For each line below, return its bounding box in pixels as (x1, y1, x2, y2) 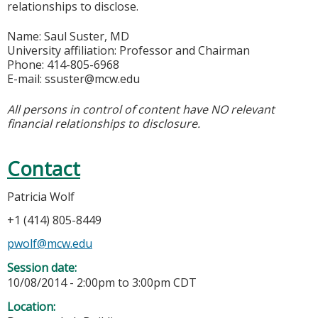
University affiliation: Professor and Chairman (7, 43, 250, 59)
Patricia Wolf (7, 189, 75, 205)
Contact (7, 155, 80, 182)
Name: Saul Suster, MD (7, 28, 129, 45)
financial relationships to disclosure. (7, 115, 200, 131)
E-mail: (7, 71, 45, 87)
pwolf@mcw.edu (7, 236, 92, 252)
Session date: (7, 260, 79, 276)
